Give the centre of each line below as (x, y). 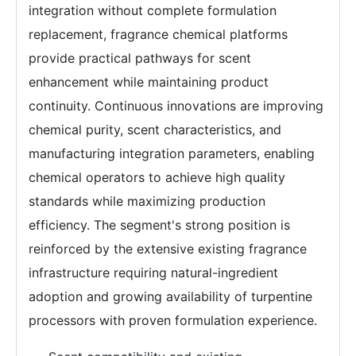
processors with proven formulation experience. (173, 321)
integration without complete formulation (153, 11)
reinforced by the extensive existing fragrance (168, 249)
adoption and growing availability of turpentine (170, 297)
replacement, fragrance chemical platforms (158, 35)
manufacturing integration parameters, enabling (172, 154)
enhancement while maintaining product (149, 82)
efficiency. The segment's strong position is (159, 225)
